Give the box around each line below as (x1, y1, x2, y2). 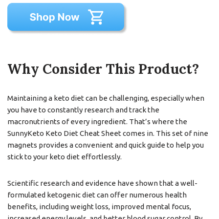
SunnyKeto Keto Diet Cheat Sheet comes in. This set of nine (7, 129, 208, 138)
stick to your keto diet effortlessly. (7, 153, 122, 161)
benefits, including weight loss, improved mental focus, (7, 202, 191, 211)
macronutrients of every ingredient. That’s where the (7, 117, 187, 126)
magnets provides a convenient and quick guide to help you (7, 141, 204, 150)
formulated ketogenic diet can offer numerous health (7, 191, 187, 199)
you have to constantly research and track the (7, 106, 159, 114)
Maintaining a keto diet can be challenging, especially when (7, 94, 204, 103)
